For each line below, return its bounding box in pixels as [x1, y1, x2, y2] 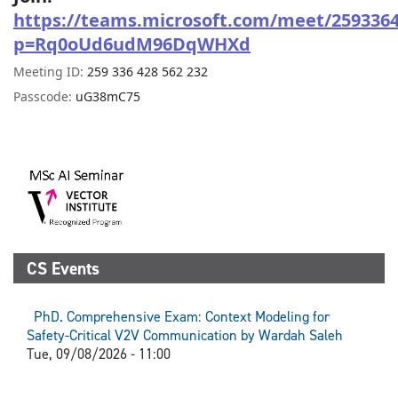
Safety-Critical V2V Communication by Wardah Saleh [27, 326, 343, 346]
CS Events [27, 257, 99, 281]
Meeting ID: [13, 62, 87, 80]
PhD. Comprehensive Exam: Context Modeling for [27, 307, 330, 327]
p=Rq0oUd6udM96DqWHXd [13, 31, 251, 56]
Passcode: [13, 87, 76, 105]
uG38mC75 [76, 87, 140, 105]
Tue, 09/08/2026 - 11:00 [27, 345, 171, 364]
